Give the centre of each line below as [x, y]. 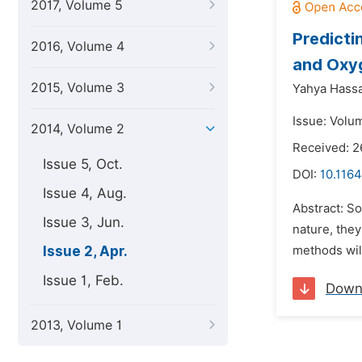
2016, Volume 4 [78, 46]
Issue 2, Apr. [85, 251]
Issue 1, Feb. [83, 280]
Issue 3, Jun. [84, 222]
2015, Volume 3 [78, 88]
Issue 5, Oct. [83, 164]
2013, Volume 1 [76, 325]
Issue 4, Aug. [85, 193]
